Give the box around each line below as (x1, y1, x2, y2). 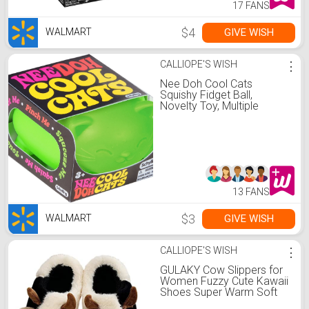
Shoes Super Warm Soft (160, 286, 277, 299)
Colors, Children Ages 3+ (160, 110, 277, 123)
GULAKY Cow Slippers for (160, 263, 283, 277)
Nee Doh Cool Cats (160, 77, 252, 90)
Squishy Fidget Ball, (160, 88, 252, 101)
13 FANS (232, 186, 270, 197)
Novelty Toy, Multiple (160, 99, 259, 112)
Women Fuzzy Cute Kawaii (160, 275, 288, 288)
